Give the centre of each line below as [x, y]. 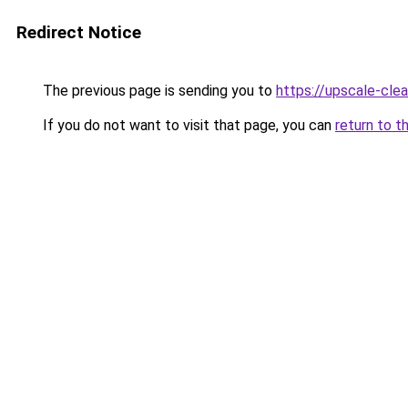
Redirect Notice [79, 32]
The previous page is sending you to [158, 91]
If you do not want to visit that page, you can [187, 125]
